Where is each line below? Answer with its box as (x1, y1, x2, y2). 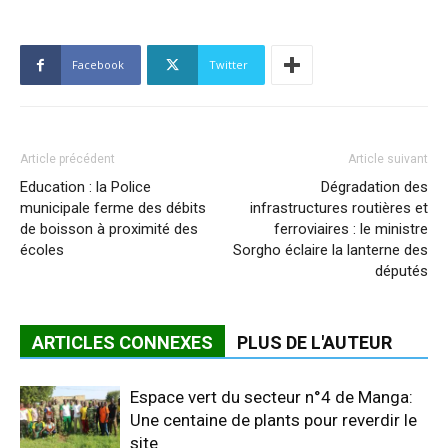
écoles (20, 241, 64, 260)
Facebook (72, 57, 124, 73)
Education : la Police (20, 178, 151, 197)
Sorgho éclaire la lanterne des (233, 241, 428, 260)
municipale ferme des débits (20, 199, 206, 218)
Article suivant (348, 152, 428, 167)
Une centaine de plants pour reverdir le (130, 410, 417, 431)
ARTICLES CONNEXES (32, 332, 213, 354)
